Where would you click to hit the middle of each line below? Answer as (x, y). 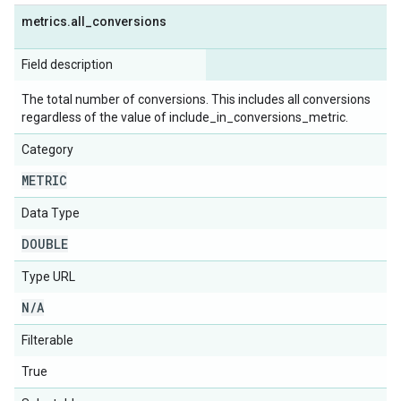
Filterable (47, 340)
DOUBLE (45, 244)
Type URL (48, 277)
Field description (67, 64)
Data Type (51, 213)
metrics (44, 21)
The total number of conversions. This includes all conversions (196, 99)
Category (47, 149)
